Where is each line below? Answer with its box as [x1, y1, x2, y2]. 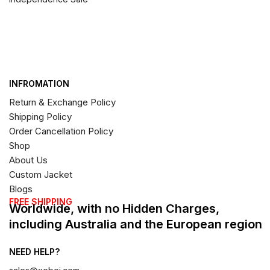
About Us [9, 154, 48, 166]
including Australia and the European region [9, 216, 262, 231]
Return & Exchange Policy [9, 96, 116, 108]
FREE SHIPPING [9, 196, 72, 207]
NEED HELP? [9, 246, 60, 257]
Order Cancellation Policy [9, 125, 113, 137]
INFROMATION [9, 78, 69, 89]
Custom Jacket [9, 168, 72, 180]
